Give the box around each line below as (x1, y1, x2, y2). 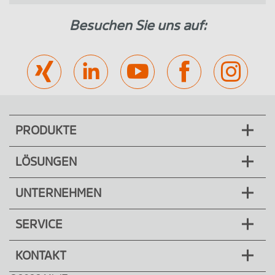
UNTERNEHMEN (15, 187, 101, 200)
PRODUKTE (15, 125, 77, 137)
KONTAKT (15, 250, 66, 263)
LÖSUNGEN (15, 156, 77, 169)
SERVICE (15, 219, 63, 231)
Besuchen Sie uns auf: (69, 18, 206, 33)
